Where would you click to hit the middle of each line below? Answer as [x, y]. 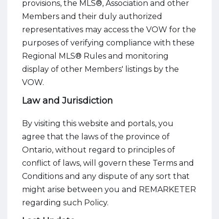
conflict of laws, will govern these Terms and [108, 163]
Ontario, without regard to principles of [99, 150]
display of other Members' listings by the [100, 69]
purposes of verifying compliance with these [108, 43]
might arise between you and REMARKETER [109, 189]
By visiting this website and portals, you [98, 123]
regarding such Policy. [65, 203]
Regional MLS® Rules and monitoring [95, 56]
